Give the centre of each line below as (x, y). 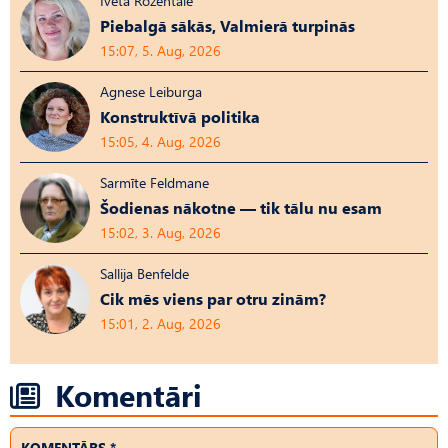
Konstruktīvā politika (180, 116)
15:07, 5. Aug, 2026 (160, 50)
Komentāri (128, 394)
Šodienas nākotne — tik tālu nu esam (241, 207)
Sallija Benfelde (144, 273)
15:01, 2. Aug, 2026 (160, 323)
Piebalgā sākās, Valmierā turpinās (227, 25)
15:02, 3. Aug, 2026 (160, 232)
